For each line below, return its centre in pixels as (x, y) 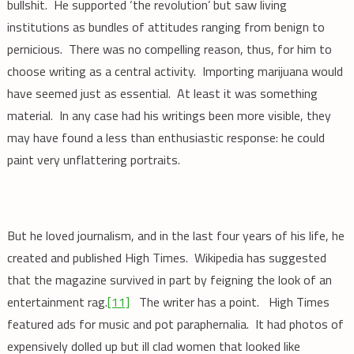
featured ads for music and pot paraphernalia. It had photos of (175, 324)
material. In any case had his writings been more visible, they (169, 115)
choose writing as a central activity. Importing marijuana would (175, 71)
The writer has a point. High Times (229, 301)
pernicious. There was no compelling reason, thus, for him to (169, 49)
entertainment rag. (57, 301)
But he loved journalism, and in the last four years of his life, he (175, 235)
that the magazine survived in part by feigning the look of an (169, 279)
